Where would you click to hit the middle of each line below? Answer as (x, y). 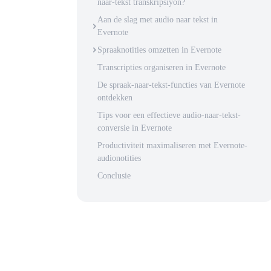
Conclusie (114, 176)
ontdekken (115, 98)
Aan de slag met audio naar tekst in (158, 20)
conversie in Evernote (135, 128)
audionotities (119, 158)
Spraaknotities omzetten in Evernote (159, 50)
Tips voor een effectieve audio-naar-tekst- (169, 115)
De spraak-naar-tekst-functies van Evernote (171, 85)
